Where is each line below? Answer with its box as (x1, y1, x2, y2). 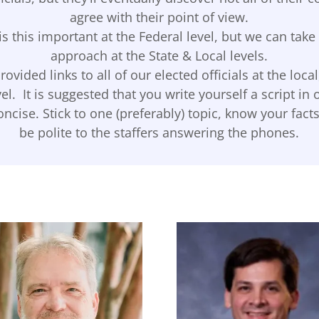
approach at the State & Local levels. (51, 47, 268, 64)
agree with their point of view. (70, 9, 249, 26)
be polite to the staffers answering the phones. (19, 124, 300, 141)
